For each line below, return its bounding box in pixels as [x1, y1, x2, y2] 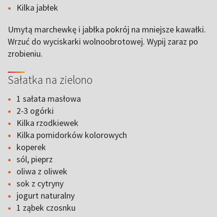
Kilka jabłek [16, 2, 58, 13]
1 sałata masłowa [16, 93, 81, 104]
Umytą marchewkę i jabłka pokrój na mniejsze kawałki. [8, 24, 206, 35]
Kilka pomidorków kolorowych [16, 129, 127, 140]
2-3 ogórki [16, 105, 54, 116]
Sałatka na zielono [8, 72, 93, 87]
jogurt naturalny [16, 190, 75, 201]
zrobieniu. [8, 48, 43, 59]
